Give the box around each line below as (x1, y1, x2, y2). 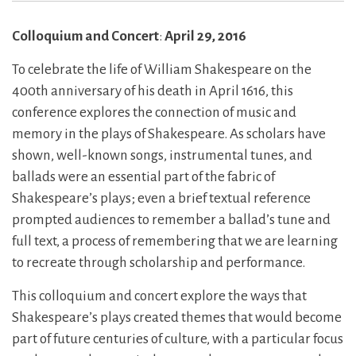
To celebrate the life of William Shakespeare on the (12, 62, 311, 77)
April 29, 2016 (164, 29, 246, 44)
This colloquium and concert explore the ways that (12, 288, 307, 304)
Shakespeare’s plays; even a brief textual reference (12, 191, 311, 206)
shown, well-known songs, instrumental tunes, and (12, 148, 312, 163)
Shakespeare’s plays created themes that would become (12, 310, 342, 325)
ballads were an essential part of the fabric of (12, 169, 275, 184)
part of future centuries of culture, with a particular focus (12, 331, 343, 346)
